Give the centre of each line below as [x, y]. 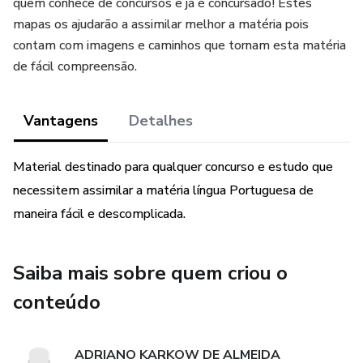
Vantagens [61, 121]
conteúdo [57, 302]
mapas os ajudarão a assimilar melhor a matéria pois [161, 24]
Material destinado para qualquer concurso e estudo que [173, 167]
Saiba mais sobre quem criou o [150, 273]
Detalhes [161, 121]
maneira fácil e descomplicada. [99, 214]
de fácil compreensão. [75, 66]
